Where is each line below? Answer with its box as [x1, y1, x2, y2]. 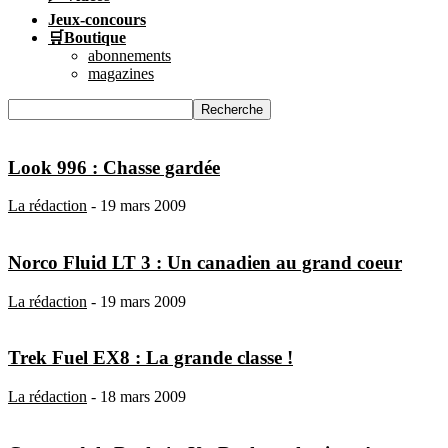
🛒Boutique [48, 28, 126, 46]
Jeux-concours [48, 10, 146, 28]
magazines [88, 64, 154, 82]
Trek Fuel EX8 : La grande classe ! [8, 347, 293, 369]
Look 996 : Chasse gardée [8, 156, 220, 178]
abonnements [88, 46, 171, 64]
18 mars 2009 [100, 388, 186, 406]
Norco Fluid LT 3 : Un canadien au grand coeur [8, 252, 402, 274]
